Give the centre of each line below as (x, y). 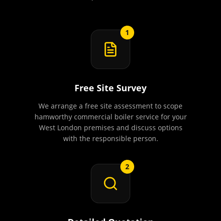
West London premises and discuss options (110, 128)
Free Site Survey (110, 88)
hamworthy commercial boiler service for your (110, 117)
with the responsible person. (110, 138)
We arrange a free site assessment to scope (110, 106)
